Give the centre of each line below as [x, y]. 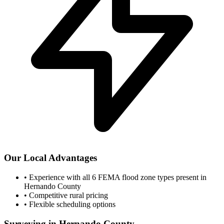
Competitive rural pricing [67, 195]
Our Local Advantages [50, 158]
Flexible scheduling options [71, 204]
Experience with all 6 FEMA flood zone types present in [117, 177]
